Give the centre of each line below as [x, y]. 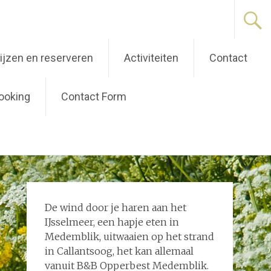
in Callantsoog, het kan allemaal [119, 251]
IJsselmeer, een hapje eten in [112, 222]
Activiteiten [151, 58]
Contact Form [94, 96]
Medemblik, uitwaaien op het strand [129, 237]
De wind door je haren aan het [115, 207]
